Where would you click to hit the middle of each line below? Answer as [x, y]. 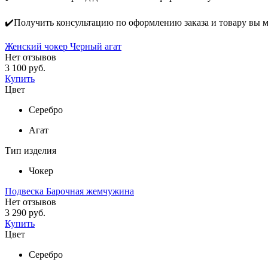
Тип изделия [31, 150]
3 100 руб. [26, 68]
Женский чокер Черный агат [63, 46]
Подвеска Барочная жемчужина [69, 191]
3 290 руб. [26, 212]
